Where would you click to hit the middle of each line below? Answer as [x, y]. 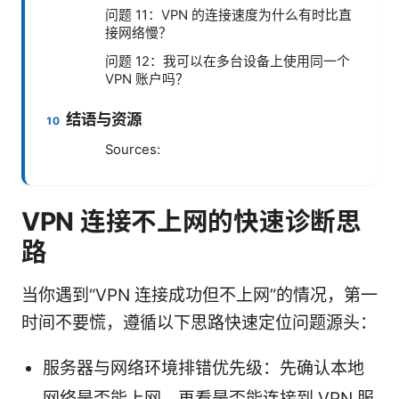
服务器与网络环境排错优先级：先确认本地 [204, 369]
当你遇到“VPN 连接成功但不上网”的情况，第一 [199, 296]
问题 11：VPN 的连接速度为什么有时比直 [228, 16]
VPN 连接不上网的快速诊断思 [191, 222]
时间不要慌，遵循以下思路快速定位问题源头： [199, 323]
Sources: [133, 150]
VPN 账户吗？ [147, 80]
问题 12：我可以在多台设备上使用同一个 [228, 62]
